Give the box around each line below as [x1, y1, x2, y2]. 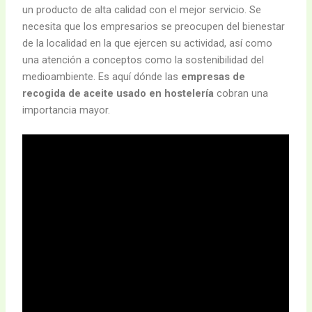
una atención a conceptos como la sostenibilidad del [22, 53, 265, 66]
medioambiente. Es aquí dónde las [22, 70, 182, 83]
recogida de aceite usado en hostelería [22, 86, 214, 100]
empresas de [181, 70, 246, 83]
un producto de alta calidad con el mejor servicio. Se [22, 3, 262, 16]
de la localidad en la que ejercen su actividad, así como [22, 36, 273, 49]
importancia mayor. [22, 103, 111, 116]
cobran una [214, 86, 269, 100]
